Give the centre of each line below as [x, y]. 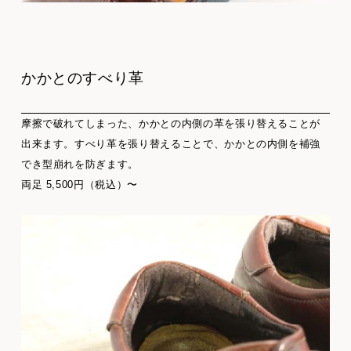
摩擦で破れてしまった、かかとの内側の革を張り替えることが [171, 124]
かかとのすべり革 [83, 78]
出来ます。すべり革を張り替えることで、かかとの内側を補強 [171, 144]
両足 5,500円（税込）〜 [79, 185]
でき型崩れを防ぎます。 [80, 165]
